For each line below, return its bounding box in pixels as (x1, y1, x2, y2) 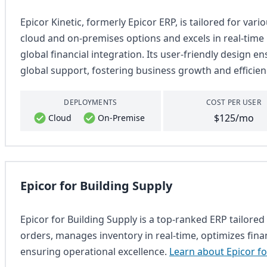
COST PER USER (206, 97, 261, 107)
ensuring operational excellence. (20, 245, 169, 258)
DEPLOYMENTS (64, 97, 117, 107)
